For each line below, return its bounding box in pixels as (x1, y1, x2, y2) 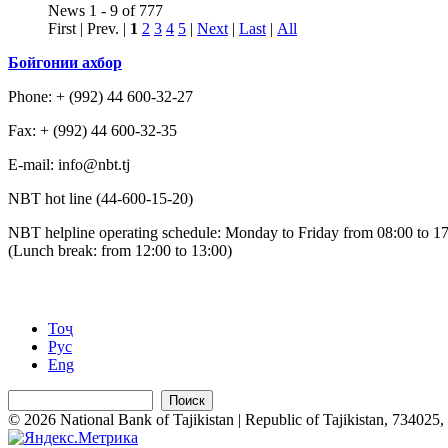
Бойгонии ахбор (8, 53, 122, 71)
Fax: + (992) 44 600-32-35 (8, 121, 177, 139)
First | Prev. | (48, 19, 130, 37)
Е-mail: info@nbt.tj (8, 155, 130, 173)
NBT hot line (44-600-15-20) (8, 189, 193, 207)
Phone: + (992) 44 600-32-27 (8, 87, 193, 105)
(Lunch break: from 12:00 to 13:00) (8, 241, 232, 259)
